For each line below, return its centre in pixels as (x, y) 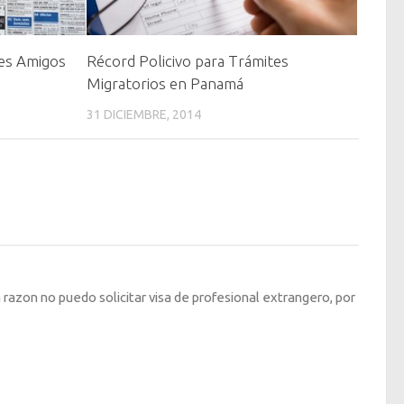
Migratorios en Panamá (165, 83)
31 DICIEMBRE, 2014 (144, 114)
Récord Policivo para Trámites (188, 60)
